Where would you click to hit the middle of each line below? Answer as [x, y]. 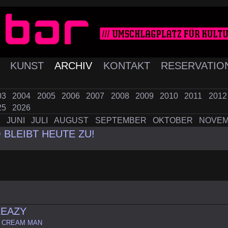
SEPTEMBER [122, 121]
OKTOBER [174, 121]
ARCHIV [75, 66]
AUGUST [73, 121]
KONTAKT [128, 66]
